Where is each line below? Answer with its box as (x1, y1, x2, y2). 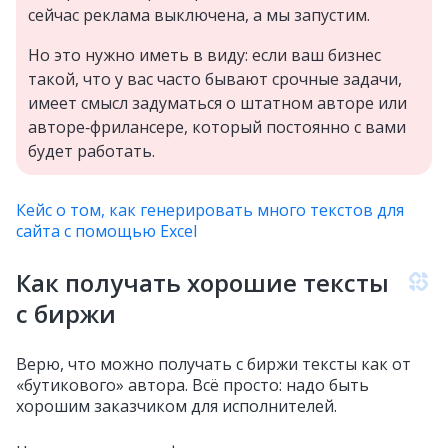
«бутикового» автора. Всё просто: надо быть (16, 374, 369, 397)
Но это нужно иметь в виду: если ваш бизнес (28, 44, 381, 67)
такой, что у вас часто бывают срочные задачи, (28, 68, 402, 91)
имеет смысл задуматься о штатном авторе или (28, 92, 407, 115)
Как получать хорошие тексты (16, 266, 389, 300)
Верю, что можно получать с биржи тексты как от (16, 353, 411, 376)
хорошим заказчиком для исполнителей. (16, 395, 337, 418)
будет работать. (28, 140, 155, 163)
